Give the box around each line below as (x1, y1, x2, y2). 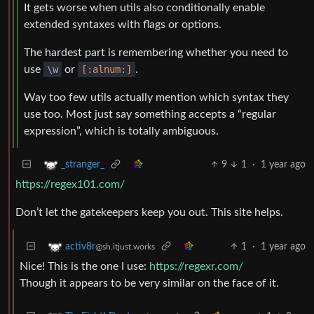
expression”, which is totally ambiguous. (24, 125, 219, 137)
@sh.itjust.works (95, 243, 155, 252)
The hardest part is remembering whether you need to (24, 47, 288, 59)
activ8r (65, 242, 95, 252)
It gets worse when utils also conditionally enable (24, 2, 265, 14)
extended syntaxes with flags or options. (24, 19, 221, 31)
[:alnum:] (81, 64, 132, 76)
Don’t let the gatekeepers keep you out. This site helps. (15, 207, 283, 219)
